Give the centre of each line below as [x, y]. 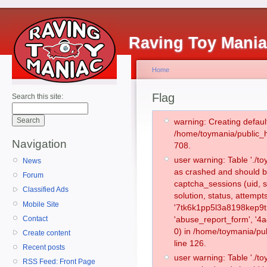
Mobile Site [41, 204]
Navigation [39, 144]
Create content [46, 233]
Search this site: [38, 97]
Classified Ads [46, 190]
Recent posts [44, 248]
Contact [35, 218]
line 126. [190, 243]
